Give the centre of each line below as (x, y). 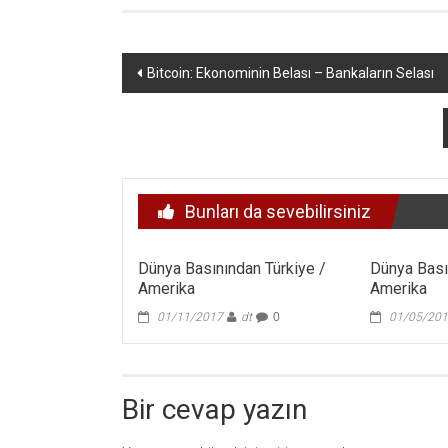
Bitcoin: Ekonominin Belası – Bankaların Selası (290, 73)
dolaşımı (174, 105)
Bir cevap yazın (214, 409)
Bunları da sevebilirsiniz (278, 211)
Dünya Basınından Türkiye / (232, 268)
